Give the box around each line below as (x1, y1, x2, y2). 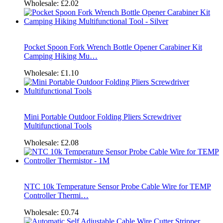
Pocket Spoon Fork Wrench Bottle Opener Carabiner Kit (24, 43, 202, 52)
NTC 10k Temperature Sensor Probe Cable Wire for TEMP (24, 182, 211, 191)
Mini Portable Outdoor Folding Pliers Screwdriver (24, 112, 181, 121)
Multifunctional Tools (24, 121, 92, 130)
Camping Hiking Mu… (24, 52, 98, 61)
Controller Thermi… (24, 191, 89, 200)
